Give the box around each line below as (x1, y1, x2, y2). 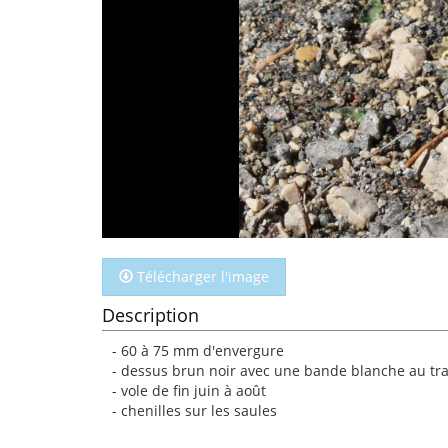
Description (102, 303, 199, 327)
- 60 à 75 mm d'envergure (112, 341, 284, 360)
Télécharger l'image (133, 267, 269, 286)
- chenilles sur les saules (112, 401, 277, 420)
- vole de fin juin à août (112, 381, 266, 400)
